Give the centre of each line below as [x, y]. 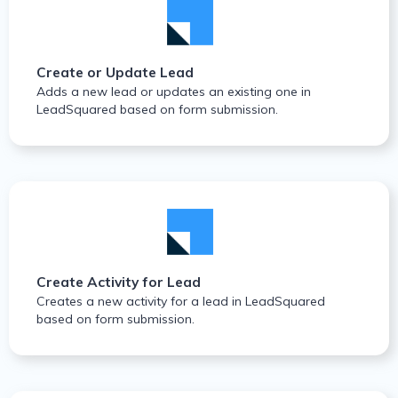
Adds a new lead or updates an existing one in [174, 92]
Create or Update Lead [115, 73]
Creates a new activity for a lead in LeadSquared [181, 302]
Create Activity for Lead [119, 283]
